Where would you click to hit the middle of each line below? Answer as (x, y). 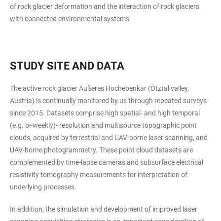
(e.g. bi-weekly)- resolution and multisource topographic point (103, 126)
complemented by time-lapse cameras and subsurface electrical (107, 163)
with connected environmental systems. (71, 19)
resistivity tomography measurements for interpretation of (99, 175)
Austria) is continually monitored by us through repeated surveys (108, 101)
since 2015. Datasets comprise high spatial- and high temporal (105, 113)
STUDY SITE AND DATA (67, 66)
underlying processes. (43, 187)
